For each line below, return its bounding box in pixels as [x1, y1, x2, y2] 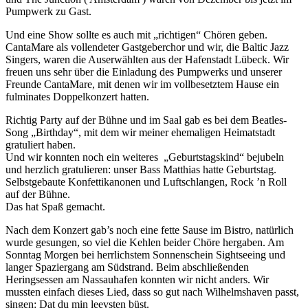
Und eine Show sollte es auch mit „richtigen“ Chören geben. [5, 29, 267, 41]
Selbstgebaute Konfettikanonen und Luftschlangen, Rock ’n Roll [5, 176, 287, 188]
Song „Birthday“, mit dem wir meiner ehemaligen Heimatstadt [5, 126, 275, 139]
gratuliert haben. [5, 139, 76, 151]
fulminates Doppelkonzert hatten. [5, 91, 149, 103]
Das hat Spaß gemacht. [5, 201, 105, 213]
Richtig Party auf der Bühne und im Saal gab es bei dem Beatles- [5, 114, 287, 126]
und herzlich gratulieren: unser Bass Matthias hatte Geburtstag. [5, 164, 276, 176]
